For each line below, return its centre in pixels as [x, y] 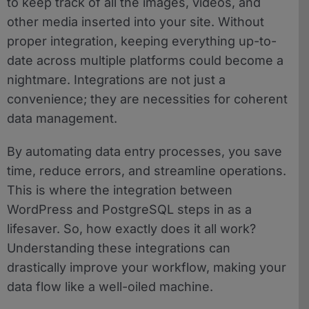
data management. [62, 118]
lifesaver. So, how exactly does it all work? [131, 228]
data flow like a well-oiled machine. [110, 286]
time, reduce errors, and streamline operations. [147, 170]
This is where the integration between [120, 190]
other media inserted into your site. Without [136, 21]
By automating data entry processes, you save [144, 151]
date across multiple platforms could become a [145, 60]
